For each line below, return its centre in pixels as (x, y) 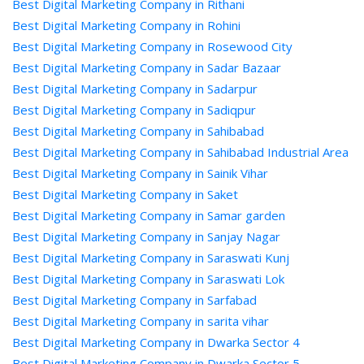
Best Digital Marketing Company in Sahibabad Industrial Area (180, 152)
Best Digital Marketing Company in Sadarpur (135, 89)
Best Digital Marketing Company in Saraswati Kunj (151, 258)
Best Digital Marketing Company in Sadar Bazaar (147, 67)
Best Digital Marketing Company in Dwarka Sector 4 (156, 342)
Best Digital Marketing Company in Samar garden (149, 215)
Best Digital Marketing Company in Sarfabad (134, 300)
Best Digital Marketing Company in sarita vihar (141, 321)
